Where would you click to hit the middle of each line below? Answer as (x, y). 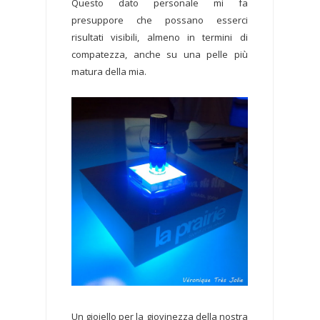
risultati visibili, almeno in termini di (160, 37)
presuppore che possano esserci (160, 20)
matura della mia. (109, 72)
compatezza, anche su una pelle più (160, 55)
